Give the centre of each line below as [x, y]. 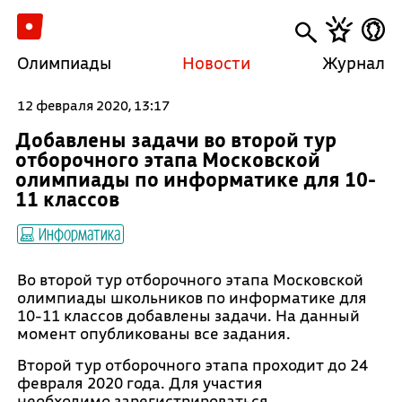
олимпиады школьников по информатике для [192, 297]
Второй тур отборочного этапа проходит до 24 [192, 365]
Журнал [354, 63]
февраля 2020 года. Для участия [140, 383]
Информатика [77, 233]
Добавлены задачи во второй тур [175, 140]
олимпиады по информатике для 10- [195, 179]
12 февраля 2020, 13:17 [93, 105]
